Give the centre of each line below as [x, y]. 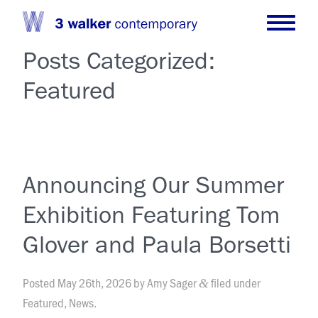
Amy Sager [172, 283]
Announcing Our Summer [154, 185]
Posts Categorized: [119, 60]
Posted [40, 283]
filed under [235, 283]
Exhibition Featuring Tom [152, 214]
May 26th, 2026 [95, 283]
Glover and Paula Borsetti [157, 244]
